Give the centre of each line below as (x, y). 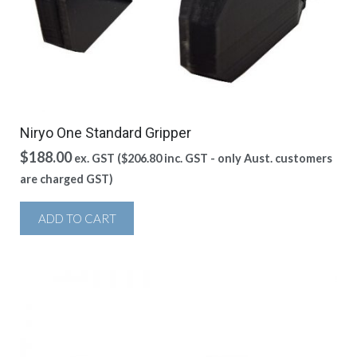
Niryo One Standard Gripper (106, 133)
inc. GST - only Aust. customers (247, 158)
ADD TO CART (77, 218)
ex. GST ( (98, 158)
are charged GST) (67, 179)
